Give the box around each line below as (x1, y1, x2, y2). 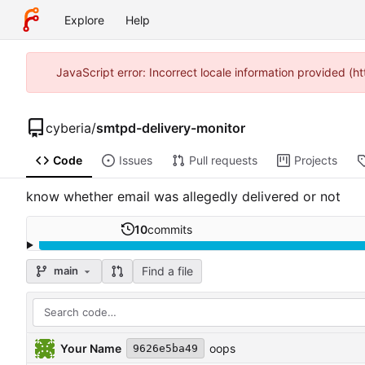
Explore (64, 12, 104, 27)
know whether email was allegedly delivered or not (26, 188, 341, 205)
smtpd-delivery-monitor (96, 119, 245, 136)
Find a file (141, 263, 193, 278)
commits (147, 222, 193, 236)
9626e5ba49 (133, 342, 198, 355)
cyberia (46, 119, 91, 136)
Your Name (60, 341, 121, 355)
